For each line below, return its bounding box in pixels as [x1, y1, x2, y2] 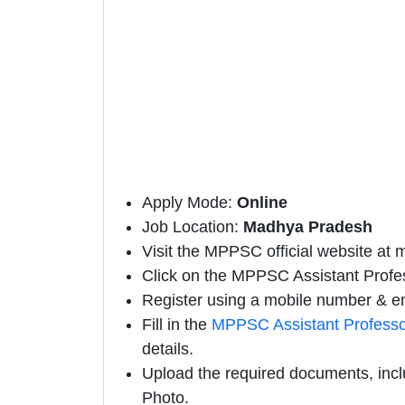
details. [142, 340, 193, 359]
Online [237, 193, 287, 212]
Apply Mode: [142, 193, 237, 212]
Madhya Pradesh [243, 218, 372, 237]
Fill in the [142, 316, 212, 334]
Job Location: [142, 218, 243, 237]
